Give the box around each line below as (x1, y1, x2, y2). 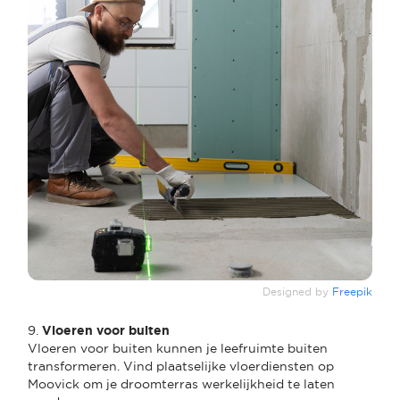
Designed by (262, 285, 332, 298)
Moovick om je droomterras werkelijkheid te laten (28, 376, 335, 391)
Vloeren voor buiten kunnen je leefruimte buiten (28, 340, 328, 355)
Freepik (332, 285, 372, 298)
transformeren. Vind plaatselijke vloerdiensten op (28, 358, 334, 373)
